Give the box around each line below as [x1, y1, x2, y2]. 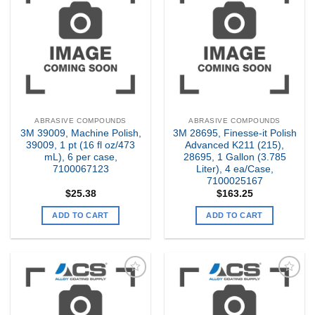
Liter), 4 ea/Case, [195, 163, 274, 174]
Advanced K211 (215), [185, 139, 284, 150]
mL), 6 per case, [44, 151, 117, 162]
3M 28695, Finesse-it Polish [172, 127, 297, 139]
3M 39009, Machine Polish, [20, 127, 141, 139]
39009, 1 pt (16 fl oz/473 [26, 139, 135, 150]
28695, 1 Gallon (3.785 [183, 151, 286, 162]
